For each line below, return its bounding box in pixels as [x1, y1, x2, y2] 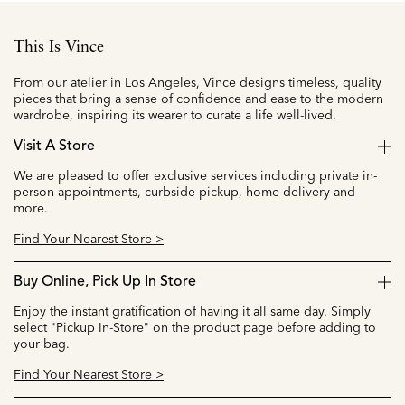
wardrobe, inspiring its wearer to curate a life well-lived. [14, 106, 336, 123]
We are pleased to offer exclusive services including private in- [14, 166, 377, 184]
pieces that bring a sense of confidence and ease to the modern [14, 89, 383, 107]
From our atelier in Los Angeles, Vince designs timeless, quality [14, 73, 381, 90]
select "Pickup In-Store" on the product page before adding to [14, 318, 376, 335]
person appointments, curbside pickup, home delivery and [14, 183, 355, 200]
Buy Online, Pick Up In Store [14, 274, 196, 289]
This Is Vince [14, 38, 104, 55]
